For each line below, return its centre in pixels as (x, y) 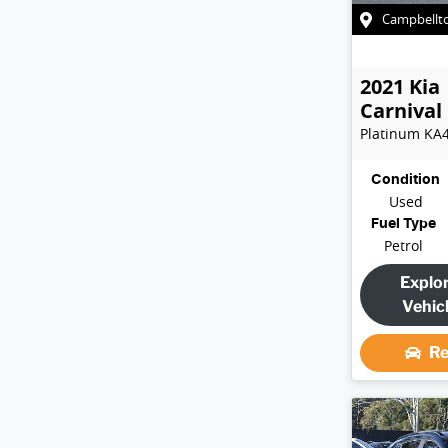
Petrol (403, 245)
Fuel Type (403, 223)
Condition (405, 179)
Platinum (390, 133)
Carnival (401, 110)
